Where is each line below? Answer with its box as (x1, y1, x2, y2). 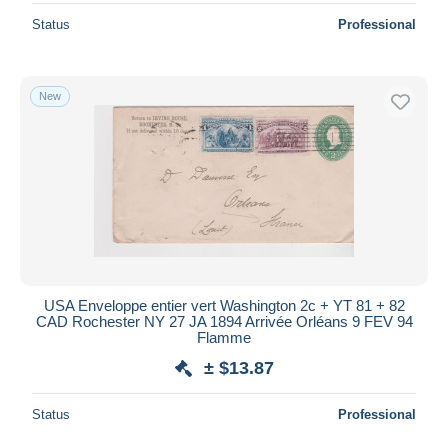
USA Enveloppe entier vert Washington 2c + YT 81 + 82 (43, 296, 405, 314)
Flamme (197, 328, 251, 346)
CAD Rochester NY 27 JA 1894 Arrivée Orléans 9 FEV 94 (35, 312, 413, 330)
